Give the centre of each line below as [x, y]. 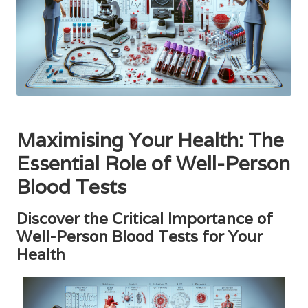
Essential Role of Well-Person [153, 163]
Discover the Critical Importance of [145, 218]
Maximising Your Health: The [150, 140]
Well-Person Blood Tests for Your [140, 236]
